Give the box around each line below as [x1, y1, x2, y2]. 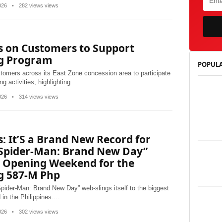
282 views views [17, 2, 58, 8]
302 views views [17, 209, 58, 215]
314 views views [17, 94, 58, 100]
